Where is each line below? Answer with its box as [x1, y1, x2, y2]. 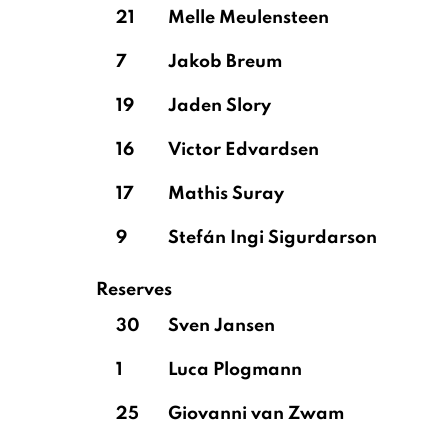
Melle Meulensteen [168, 9, 329, 27]
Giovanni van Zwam [168, 405, 344, 423]
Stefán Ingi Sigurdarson [168, 229, 377, 247]
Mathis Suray [168, 185, 284, 203]
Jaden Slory [168, 97, 271, 115]
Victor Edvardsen [168, 141, 319, 159]
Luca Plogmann [168, 361, 302, 379]
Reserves [96, 281, 172, 299]
